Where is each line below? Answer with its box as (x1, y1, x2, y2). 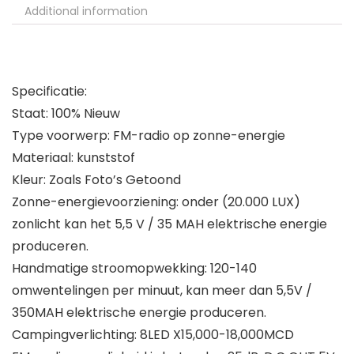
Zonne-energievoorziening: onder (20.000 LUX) (12, 193, 300, 211)
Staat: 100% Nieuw (12, 104, 120, 122)
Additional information (24, 3, 148, 19)
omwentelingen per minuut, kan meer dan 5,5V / (12, 281, 312, 299)
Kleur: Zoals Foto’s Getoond (12, 171, 181, 189)
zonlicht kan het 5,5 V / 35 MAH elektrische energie (12, 215, 327, 233)
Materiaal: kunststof (12, 149, 135, 167)
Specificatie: (12, 82, 87, 100)
